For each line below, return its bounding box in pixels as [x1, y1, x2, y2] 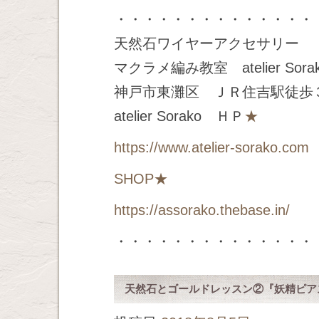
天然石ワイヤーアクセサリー [114, 36, 299, 51]
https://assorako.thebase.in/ [114, 202, 290, 218]
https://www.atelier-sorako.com [114, 140, 309, 155]
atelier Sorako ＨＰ [114, 108, 244, 124]
